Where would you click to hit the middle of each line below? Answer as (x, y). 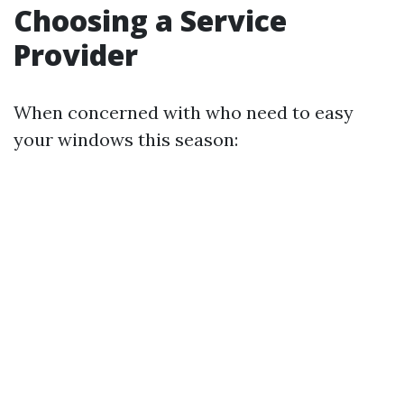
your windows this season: (126, 139)
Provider (76, 55)
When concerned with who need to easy (184, 112)
